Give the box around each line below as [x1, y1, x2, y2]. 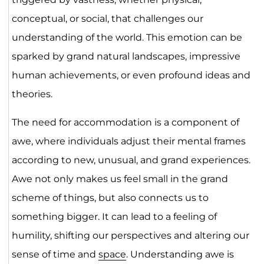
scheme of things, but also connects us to [11, 192, 209, 203]
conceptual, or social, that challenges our [11, 12, 203, 24]
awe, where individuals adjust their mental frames [11, 135, 246, 147]
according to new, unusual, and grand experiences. [11, 154, 250, 166]
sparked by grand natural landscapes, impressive [11, 50, 240, 62]
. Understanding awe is [126, 248, 234, 260]
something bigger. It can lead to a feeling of [11, 210, 217, 222]
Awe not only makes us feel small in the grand [11, 173, 228, 184]
